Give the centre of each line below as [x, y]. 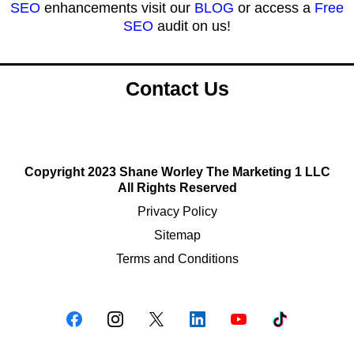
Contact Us [177, 88]
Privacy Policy [177, 211]
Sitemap [177, 235]
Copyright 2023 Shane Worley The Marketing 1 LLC [177, 171]
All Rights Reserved [177, 187]
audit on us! [192, 26]
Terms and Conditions [177, 258]
